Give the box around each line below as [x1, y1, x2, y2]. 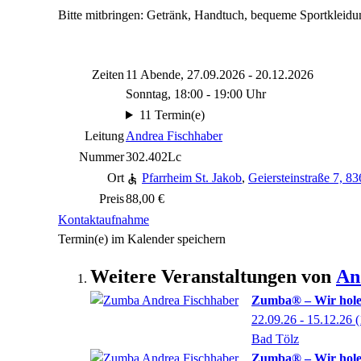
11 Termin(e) [139, 108, 205, 122]
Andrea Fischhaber [126, 129, 222, 143]
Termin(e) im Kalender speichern [58, 232, 226, 246]
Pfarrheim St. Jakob [142, 171, 242, 185]
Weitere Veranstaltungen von [90, 266, 336, 287]
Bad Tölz [251, 332, 299, 346]
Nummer [79, 150, 124, 164]
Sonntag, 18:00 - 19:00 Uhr [126, 87, 266, 101]
